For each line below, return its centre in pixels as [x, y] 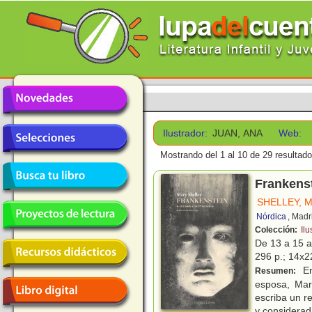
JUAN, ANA [238, 133]
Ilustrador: [185, 133]
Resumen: [276, 271]
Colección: [277, 230]
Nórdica [271, 217]
